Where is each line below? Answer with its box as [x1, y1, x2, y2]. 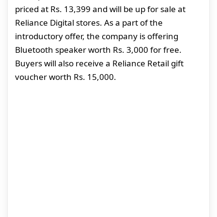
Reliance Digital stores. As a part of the [15, 16, 163, 28]
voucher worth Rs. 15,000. [15, 71, 116, 82]
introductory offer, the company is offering [15, 30, 178, 42]
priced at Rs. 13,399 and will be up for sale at [15, 3, 186, 15]
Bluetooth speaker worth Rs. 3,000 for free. [15, 44, 182, 55]
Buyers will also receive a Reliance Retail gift [15, 57, 184, 69]
